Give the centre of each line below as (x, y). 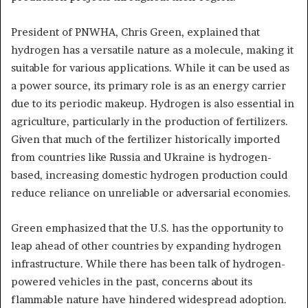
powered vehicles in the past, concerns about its (132, 282)
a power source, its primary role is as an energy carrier (148, 86)
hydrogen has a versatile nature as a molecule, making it (152, 50)
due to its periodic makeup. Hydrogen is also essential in (153, 104)
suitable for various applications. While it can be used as (150, 68)
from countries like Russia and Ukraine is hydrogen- (141, 157)
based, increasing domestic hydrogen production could (149, 175)
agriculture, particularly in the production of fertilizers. (150, 122)
